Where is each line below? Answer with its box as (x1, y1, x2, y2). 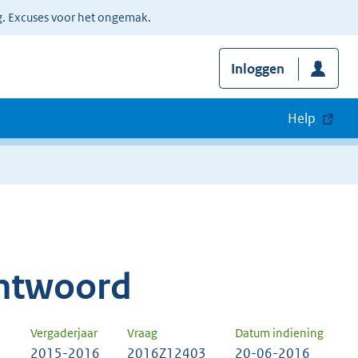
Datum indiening (235, 325, 324, 341)
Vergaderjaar (30, 325, 97, 341)
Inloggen (230, 60, 284, 78)
